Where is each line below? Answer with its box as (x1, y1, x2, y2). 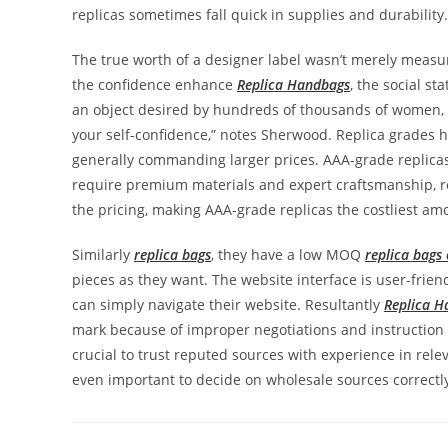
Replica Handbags (237, 75, 350, 94)
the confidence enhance (72, 75, 237, 94)
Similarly (72, 245, 134, 264)
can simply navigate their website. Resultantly (72, 295, 384, 314)
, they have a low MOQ (211, 245, 365, 264)
